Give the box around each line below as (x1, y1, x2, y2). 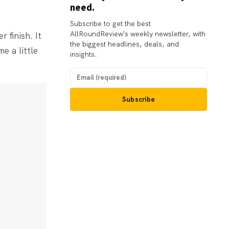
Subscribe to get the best (70, 18, 151, 28)
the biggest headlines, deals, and (70, 39, 179, 49)
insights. (70, 49, 97, 59)
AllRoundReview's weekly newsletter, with (70, 29, 205, 38)
